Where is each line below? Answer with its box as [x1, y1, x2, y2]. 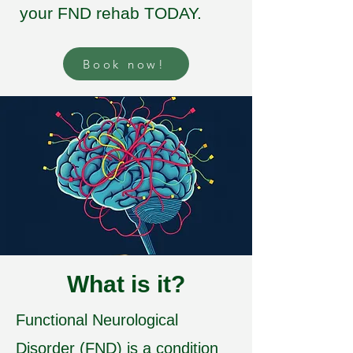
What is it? [67, 271, 185, 297]
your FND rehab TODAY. [20, 4, 202, 22]
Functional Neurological [16, 311, 178, 329]
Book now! [83, 56, 166, 72]
